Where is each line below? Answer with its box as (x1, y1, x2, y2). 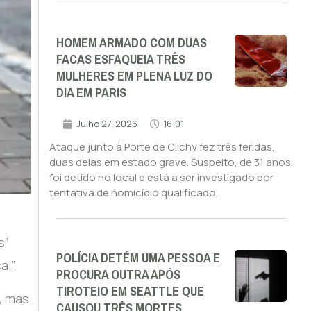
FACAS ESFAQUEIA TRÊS (56, 48, 185, 72)
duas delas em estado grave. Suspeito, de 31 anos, (49, 155, 294, 170)
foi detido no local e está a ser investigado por (49, 170, 274, 185)
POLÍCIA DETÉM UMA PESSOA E (56, 246, 220, 271)
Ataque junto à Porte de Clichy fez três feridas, (49, 140, 275, 155)
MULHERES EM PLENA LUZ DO (56, 65, 212, 89)
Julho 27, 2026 (76, 117, 137, 131)
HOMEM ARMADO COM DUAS (56, 31, 207, 56)
